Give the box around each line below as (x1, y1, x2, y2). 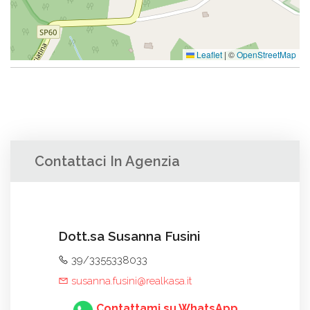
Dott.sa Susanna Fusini (58, 228, 200, 244)
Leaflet (194, 48, 222, 60)
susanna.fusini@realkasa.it (69, 274, 192, 287)
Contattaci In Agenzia (35, 152, 180, 170)
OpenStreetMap (237, 48, 296, 60)
